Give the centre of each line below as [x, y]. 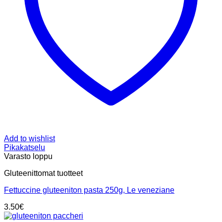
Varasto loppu [28, 157]
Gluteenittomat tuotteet [43, 173]
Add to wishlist [29, 139]
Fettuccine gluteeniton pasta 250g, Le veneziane [89, 190]
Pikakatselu [25, 148]
